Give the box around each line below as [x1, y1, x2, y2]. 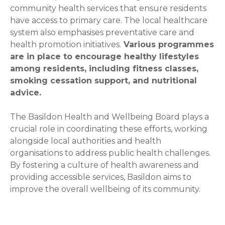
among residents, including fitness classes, [10, 64, 198, 74]
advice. [10, 88, 41, 98]
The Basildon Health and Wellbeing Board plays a [10, 112, 209, 122]
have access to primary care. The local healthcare [10, 16, 207, 26]
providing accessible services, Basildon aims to [10, 172, 191, 182]
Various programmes [121, 40, 214, 50]
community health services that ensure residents [10, 4, 206, 14]
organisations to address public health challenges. [10, 148, 210, 158]
